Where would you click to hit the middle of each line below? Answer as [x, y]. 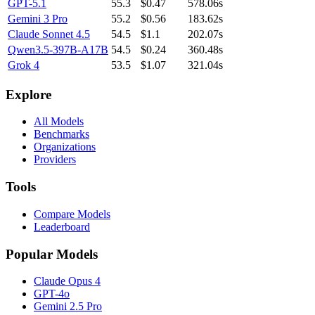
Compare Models [72, 214]
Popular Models [52, 254]
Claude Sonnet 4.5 [49, 34]
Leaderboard [62, 226]
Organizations [65, 147]
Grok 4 [24, 65]
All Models [59, 122]
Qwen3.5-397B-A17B [58, 49]
